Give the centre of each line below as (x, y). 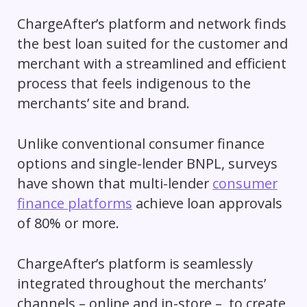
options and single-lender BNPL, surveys (147, 163)
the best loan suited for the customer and (152, 43)
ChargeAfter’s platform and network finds (151, 23)
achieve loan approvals (207, 203)
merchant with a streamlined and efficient (151, 63)
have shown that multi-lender (114, 183)
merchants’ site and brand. (103, 103)
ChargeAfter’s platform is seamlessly (135, 263)
